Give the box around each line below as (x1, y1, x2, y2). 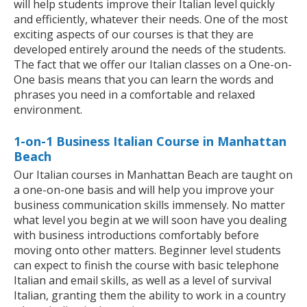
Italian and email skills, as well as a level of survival (14, 273, 271, 288)
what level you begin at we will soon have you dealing (14, 212, 287, 228)
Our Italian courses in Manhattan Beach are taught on (14, 167, 293, 183)
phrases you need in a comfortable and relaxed (14, 87, 255, 103)
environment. (14, 102, 82, 118)
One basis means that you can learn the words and (14, 72, 273, 88)
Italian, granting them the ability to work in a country (14, 288, 286, 304)
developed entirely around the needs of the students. (14, 42, 286, 58)
